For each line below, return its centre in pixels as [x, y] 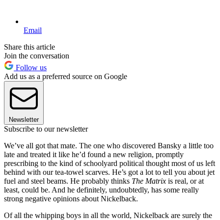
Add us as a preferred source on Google [66, 76]
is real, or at [185, 181]
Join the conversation [37, 55]
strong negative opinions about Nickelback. [71, 198]
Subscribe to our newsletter [46, 129]
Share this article [29, 47]
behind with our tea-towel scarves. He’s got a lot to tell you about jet [109, 172]
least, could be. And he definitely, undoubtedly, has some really [101, 190]
